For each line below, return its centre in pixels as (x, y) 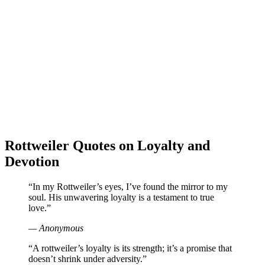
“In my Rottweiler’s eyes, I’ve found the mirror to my (128, 187)
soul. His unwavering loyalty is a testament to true (121, 198)
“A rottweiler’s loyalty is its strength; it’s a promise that (130, 248)
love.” (40, 208)
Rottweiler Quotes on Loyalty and (107, 146)
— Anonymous (56, 228)
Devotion (32, 162)
